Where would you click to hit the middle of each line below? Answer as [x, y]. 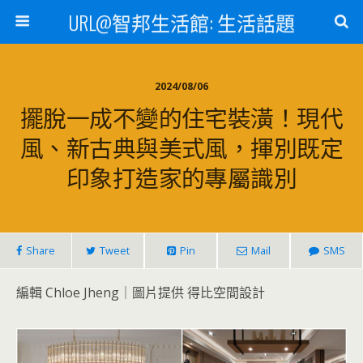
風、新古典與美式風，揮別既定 [181, 147]
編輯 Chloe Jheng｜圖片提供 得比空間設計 [141, 293]
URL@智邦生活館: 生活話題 [181, 22]
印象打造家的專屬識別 [181, 177]
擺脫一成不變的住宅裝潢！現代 [181, 117]
